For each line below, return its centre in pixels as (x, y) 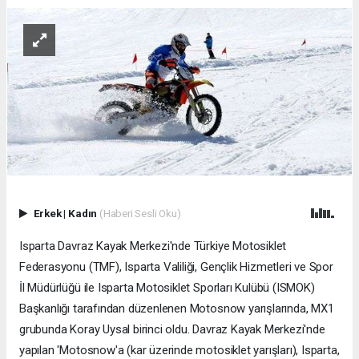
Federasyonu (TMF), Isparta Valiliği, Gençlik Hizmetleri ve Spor (176, 267)
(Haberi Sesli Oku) (140, 214)
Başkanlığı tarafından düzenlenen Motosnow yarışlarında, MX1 (177, 309)
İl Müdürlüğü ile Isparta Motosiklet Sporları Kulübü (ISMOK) (167, 288)
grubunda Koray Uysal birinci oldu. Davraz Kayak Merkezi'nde (172, 330)
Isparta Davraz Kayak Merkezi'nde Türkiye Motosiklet (153, 246)
